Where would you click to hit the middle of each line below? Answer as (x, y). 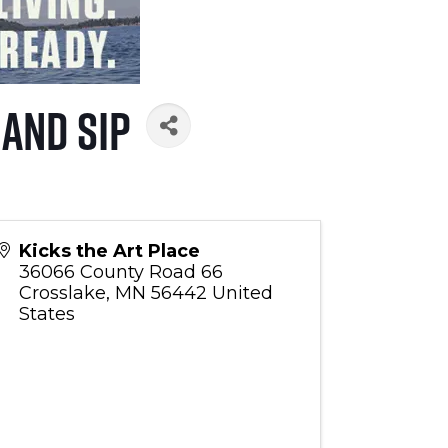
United (242, 293)
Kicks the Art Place (109, 251)
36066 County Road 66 (120, 272)
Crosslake (62, 293)
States (46, 314)
